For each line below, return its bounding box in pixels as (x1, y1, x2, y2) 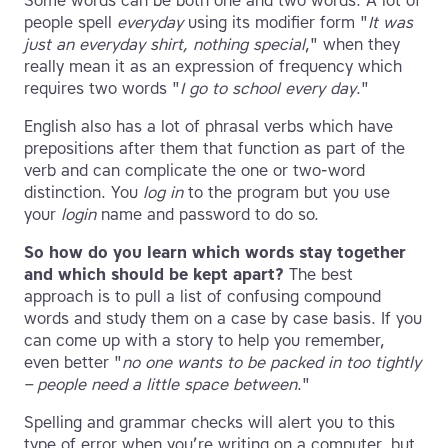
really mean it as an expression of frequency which (24, 57, 402, 77)
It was (368, 13, 413, 33)
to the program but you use (183, 183, 390, 203)
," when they (305, 35, 400, 55)
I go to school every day (180, 79, 356, 99)
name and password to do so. (96, 205, 319, 225)
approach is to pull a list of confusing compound (24, 287, 381, 307)
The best (284, 265, 353, 285)
